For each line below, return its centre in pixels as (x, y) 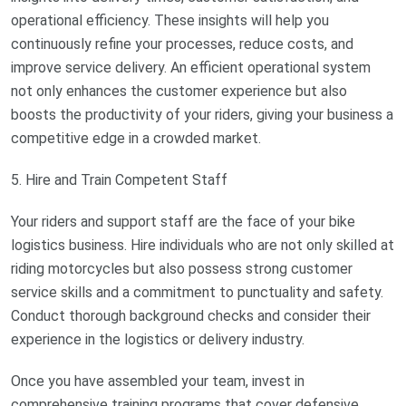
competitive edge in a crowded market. (136, 139)
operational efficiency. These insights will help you (170, 21)
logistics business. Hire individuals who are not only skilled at (203, 246)
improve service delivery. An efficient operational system (191, 68)
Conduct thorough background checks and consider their (191, 316)
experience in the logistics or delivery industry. (158, 340)
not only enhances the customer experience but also (179, 92)
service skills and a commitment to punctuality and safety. (197, 293)
